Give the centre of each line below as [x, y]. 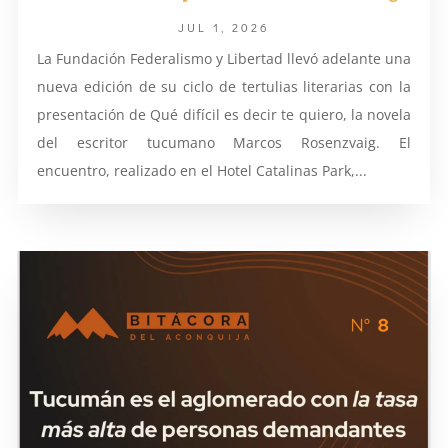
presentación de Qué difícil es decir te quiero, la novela [224, 115]
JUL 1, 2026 [224, 27]
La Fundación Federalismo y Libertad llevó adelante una [224, 59]
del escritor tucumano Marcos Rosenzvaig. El [224, 143]
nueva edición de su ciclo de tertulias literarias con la [224, 87]
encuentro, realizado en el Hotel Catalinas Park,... [201, 171]
